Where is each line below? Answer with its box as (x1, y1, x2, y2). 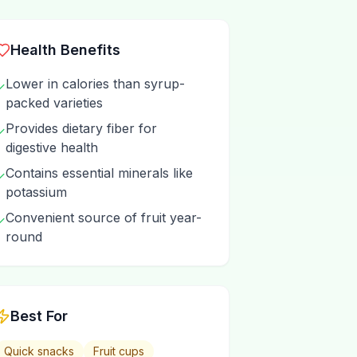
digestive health (6, 139, 98, 155)
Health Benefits (10, 41, 120, 58)
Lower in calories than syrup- (6, 76, 185, 92)
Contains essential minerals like (6, 165, 193, 181)
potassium (6, 184, 67, 200)
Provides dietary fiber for (6, 120, 157, 136)
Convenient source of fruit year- (6, 210, 202, 226)
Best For (10, 308, 68, 324)
